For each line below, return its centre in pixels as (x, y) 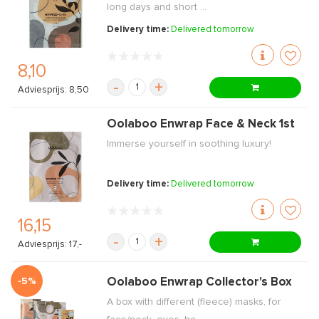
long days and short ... (157, 7)
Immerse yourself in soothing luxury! (189, 144)
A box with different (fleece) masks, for (194, 302)
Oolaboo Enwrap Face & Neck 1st (201, 124)
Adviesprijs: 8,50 (53, 90)
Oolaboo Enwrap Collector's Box (200, 283)
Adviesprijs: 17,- (50, 245)
